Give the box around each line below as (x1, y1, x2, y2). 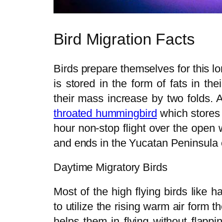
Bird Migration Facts (54, 30, 195, 49)
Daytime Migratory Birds (54, 161, 167, 173)
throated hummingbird (54, 107, 157, 119)
